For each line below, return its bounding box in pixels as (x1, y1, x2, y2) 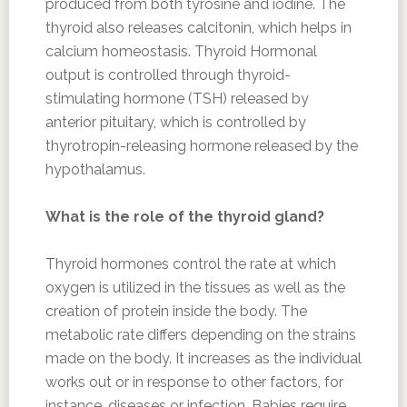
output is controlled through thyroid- (45, 66, 291, 84)
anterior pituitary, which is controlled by (45, 114, 306, 131)
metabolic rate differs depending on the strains (45, 326, 356, 343)
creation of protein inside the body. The (45, 303, 307, 320)
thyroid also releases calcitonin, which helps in (45, 19, 352, 36)
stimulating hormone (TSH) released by (45, 90, 309, 107)
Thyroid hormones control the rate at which (45, 255, 336, 273)
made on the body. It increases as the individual (45, 350, 362, 367)
